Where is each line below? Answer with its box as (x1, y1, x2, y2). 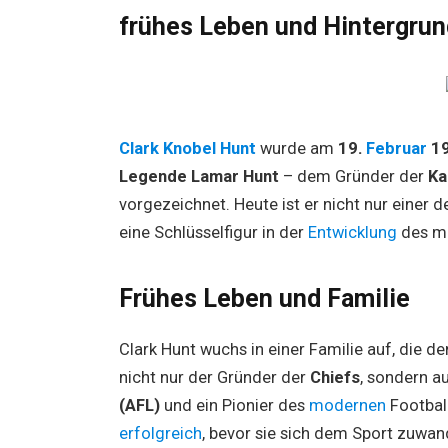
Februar (365, 138, 431, 158)
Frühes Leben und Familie (118, 284, 410, 314)
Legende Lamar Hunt (118, 166, 279, 186)
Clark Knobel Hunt (118, 138, 260, 158)
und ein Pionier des (159, 396, 309, 416)
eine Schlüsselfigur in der (118, 222, 308, 242)
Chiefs (309, 368, 360, 388)
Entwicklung (307, 222, 401, 242)
